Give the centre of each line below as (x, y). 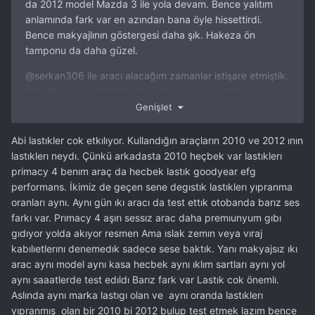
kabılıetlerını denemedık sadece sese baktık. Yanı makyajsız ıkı (154, 248)
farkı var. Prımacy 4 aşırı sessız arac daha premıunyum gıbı (146, 217)
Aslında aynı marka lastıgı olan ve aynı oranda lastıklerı (137, 295)
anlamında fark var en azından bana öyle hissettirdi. (144, 20)
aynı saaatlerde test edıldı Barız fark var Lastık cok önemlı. (145, 279)
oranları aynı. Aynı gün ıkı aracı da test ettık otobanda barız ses (155, 202)
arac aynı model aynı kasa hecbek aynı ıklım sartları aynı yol (148, 264)
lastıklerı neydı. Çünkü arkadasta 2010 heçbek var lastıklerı (147, 155)
